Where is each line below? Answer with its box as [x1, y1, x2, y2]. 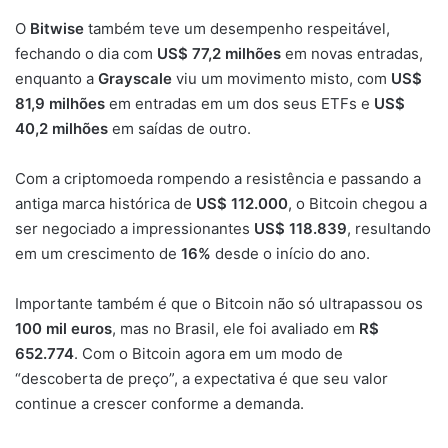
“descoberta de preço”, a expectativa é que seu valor [15, 368, 388, 388]
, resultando [347, 218, 431, 238]
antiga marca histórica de [15, 193, 196, 213]
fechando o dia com [15, 43, 157, 63]
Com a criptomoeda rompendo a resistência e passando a [15, 168, 421, 188]
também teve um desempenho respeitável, [84, 18, 390, 38]
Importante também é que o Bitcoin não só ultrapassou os [15, 293, 423, 313]
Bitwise [30, 18, 84, 38]
